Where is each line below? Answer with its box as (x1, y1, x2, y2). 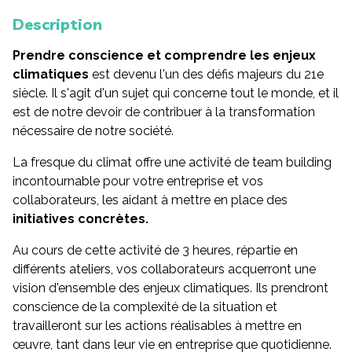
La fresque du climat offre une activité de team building (13, 155, 332, 170)
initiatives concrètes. (13, 211, 148, 226)
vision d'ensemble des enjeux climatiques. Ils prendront (13, 280, 328, 295)
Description (13, 14, 102, 34)
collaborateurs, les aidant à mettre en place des (13, 192, 288, 207)
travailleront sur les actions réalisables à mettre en (13, 318, 302, 333)
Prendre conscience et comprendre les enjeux (13, 48, 316, 63)
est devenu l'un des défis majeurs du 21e (89, 67, 324, 82)
